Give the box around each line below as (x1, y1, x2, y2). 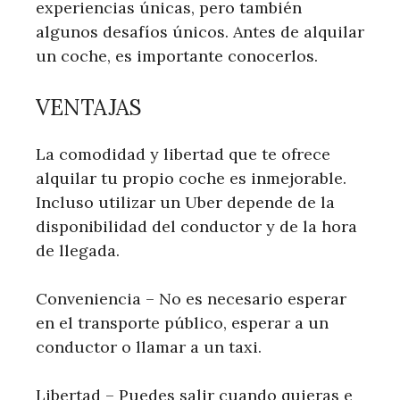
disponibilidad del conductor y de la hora (36, 216, 357, 237)
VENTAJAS (36, 94, 142, 122)
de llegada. (36, 240, 120, 262)
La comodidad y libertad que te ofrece (36, 144, 330, 165)
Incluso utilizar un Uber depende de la (36, 192, 335, 213)
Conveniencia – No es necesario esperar (36, 288, 346, 310)
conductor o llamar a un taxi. (36, 337, 262, 358)
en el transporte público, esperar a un (36, 312, 329, 334)
